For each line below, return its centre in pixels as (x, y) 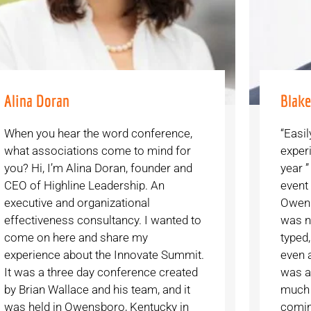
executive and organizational (77, 202)
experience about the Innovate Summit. (104, 254)
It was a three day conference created (101, 272)
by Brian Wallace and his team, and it (97, 289)
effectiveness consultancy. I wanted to (102, 220)
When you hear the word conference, (98, 133)
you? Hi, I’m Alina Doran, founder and (98, 168)
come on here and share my (76, 237)
